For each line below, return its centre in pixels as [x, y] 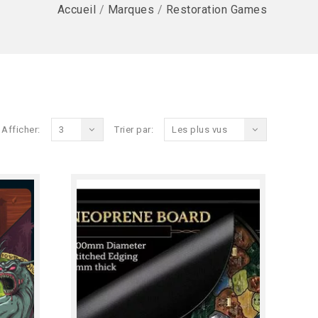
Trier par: [134, 130]
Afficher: [21, 130]
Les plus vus [199, 130]
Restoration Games [216, 10]
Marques [131, 10]
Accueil [76, 10]
